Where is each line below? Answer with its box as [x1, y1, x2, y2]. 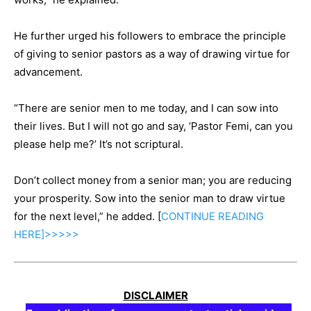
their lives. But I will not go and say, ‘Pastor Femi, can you [14, 119, 293, 133]
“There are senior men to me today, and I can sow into [14, 101, 278, 115]
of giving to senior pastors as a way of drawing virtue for [14, 47, 290, 61]
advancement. [14, 65, 83, 79]
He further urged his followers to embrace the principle [14, 29, 286, 43]
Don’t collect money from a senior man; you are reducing [14, 174, 292, 187]
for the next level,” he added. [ [14, 210, 161, 224]
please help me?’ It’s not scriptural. [14, 137, 183, 151]
